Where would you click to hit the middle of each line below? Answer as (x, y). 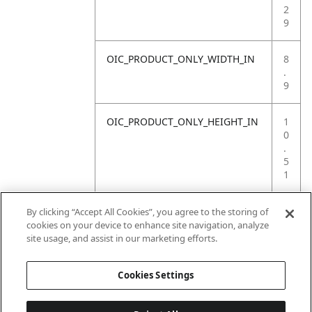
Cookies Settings (156, 275)
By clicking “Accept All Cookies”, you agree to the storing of (148, 212)
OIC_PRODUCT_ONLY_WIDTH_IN (181, 59)
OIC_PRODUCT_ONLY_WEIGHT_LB (184, 211)
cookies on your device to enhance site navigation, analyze (148, 225)
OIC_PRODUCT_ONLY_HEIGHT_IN (182, 122)
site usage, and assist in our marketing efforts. (122, 238)
